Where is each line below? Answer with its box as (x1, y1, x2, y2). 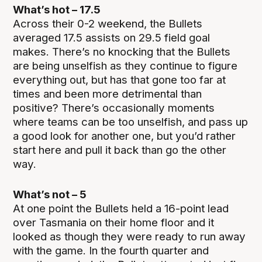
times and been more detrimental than (13, 87, 202, 101)
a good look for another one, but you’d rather (13, 129, 236, 143)
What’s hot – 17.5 (13, 2, 101, 16)
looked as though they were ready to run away (13, 229, 246, 243)
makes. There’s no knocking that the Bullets (13, 44, 231, 58)
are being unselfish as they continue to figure (13, 58, 238, 73)
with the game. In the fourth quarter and (13, 243, 209, 257)
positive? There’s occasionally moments (13, 101, 215, 115)
